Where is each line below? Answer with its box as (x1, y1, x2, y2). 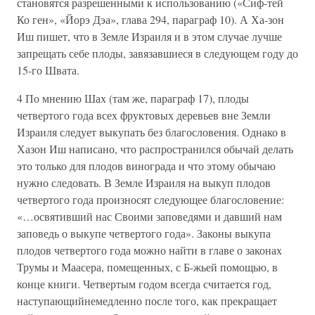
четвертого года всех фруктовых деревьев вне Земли (17, 108, 271, 122)
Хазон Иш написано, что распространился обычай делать (17, 141, 293, 156)
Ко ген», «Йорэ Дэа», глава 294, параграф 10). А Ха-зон (17, 12, 284, 27)
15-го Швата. (17, 63, 79, 77)
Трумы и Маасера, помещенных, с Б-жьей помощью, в (17, 259, 278, 274)
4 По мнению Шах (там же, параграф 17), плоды (17, 91, 249, 105)
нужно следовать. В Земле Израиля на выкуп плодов (17, 175, 271, 190)
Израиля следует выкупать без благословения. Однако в (17, 124, 286, 139)
